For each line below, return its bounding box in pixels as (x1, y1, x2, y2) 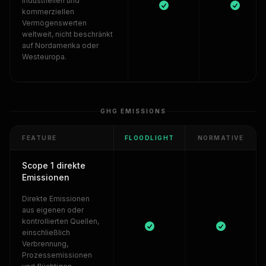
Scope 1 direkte (22, 160, 85, 170)
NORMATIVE (197, 134, 244, 141)
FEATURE (22, 134, 57, 141)
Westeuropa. (22, 52, 66, 61)
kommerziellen (22, 7, 74, 16)
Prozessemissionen (22, 251, 92, 259)
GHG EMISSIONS (100, 107, 166, 115)
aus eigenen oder (22, 205, 84, 214)
